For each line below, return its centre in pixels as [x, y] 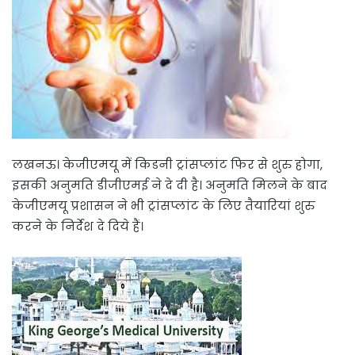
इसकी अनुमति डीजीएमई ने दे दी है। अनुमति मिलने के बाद [170, 185]
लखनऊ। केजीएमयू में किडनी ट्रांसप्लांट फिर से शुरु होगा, [167, 164]
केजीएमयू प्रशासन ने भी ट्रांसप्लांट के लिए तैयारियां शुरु [163, 205]
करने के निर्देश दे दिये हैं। [78, 226]
